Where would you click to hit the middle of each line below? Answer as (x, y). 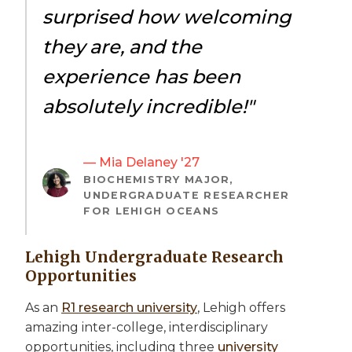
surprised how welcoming (167, 16)
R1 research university (129, 307)
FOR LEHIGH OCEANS (152, 211)
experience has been (141, 76)
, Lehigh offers (241, 307)
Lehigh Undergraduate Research (154, 257)
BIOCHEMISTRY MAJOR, (159, 179)
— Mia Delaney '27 (142, 162)
